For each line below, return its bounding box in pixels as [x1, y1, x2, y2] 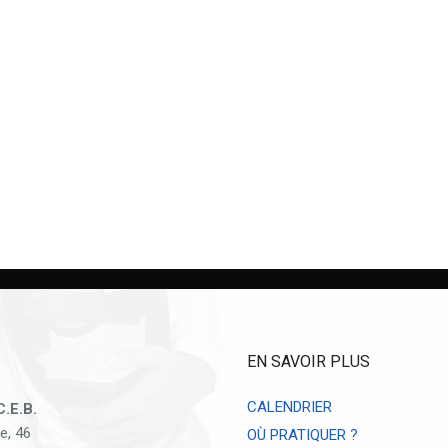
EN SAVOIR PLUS [246, 352, 370, 371]
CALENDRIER [246, 397, 332, 416]
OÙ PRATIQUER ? [246, 426, 358, 444]
